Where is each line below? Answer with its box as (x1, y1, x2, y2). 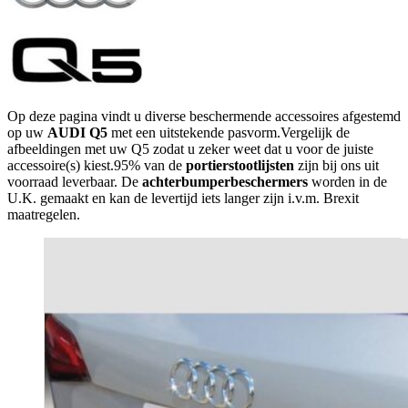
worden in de (308, 173, 387, 189)
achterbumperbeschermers (142, 173, 308, 189)
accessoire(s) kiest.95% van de (7, 157, 186, 173)
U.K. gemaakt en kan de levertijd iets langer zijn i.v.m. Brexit (7, 189, 359, 206)
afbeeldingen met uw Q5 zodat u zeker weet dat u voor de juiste (7, 140, 373, 157)
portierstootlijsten (186, 157, 294, 173)
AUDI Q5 (47, 124, 107, 140)
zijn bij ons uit (294, 157, 379, 173)
